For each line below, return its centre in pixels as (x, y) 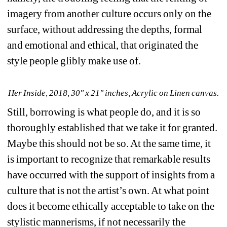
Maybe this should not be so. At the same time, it (109, 143)
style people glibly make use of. (74, 61)
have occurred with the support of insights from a (111, 175)
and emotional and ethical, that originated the (103, 45)
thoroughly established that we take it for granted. (112, 127)
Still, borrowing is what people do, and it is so (104, 112)
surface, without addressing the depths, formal (105, 29)
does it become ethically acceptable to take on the (111, 206)
